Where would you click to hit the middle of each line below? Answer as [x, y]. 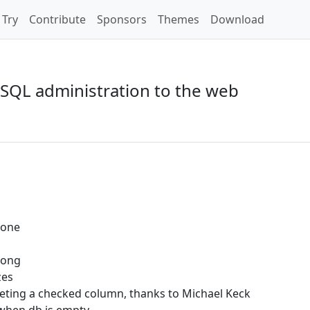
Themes [179, 19]
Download [237, 19]
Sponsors [122, 19]
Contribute [57, 19]
